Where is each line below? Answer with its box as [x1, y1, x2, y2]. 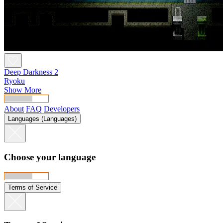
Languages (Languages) [8, 115, 77, 123]
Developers [44, 105, 80, 113]
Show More [4, 86, 41, 95]
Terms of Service [8, 183, 57, 191]
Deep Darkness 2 [4, 68, 58, 77]
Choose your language [4, 152, 96, 163]
